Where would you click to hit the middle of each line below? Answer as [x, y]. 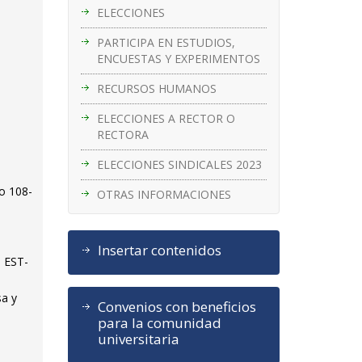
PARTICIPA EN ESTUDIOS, [166, 42]
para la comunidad [159, 322]
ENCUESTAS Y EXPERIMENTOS [178, 58]
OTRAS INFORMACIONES [164, 194]
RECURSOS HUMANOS [156, 88]
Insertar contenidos [159, 250]
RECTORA [122, 134]
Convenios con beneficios [177, 306]
